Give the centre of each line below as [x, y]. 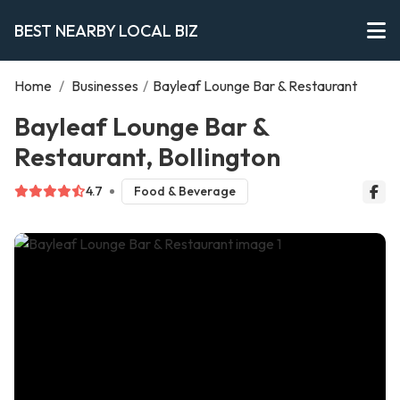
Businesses [105, 86]
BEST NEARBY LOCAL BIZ [106, 30]
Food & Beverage [184, 192]
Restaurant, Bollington [147, 156]
